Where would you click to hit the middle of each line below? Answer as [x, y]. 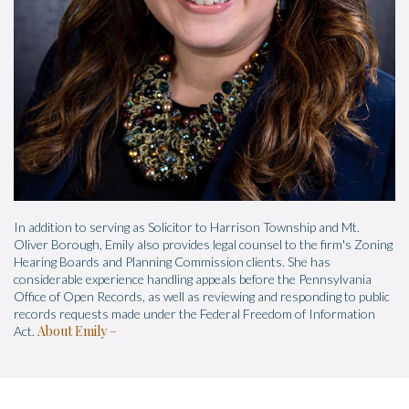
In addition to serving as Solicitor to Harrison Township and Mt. [187, 227]
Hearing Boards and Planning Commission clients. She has [172, 262]
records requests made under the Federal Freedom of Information [194, 314]
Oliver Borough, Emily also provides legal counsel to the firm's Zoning [203, 245]
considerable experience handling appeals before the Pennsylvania [193, 279]
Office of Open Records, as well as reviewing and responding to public [202, 297]
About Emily [72, 331]
